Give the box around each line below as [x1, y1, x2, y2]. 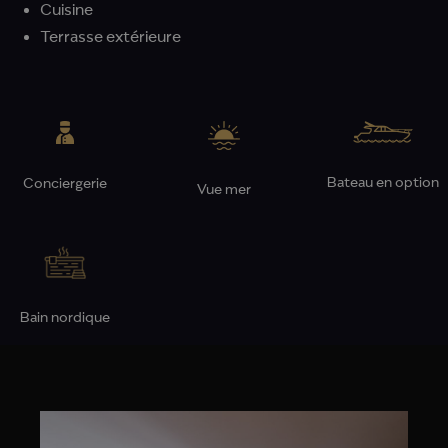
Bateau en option [327, 174, 440, 191]
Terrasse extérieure [40, 28, 181, 47]
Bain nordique [19, 310, 110, 327]
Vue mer [196, 181, 251, 198]
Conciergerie [22, 175, 107, 192]
